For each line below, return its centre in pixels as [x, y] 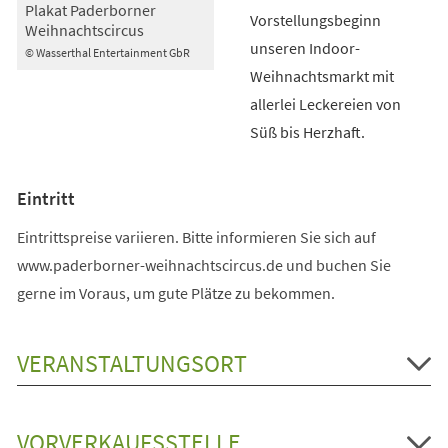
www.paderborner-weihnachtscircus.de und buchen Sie [203, 264]
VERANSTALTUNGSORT [131, 363]
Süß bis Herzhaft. [307, 131]
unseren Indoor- [304, 47]
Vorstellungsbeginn [315, 19]
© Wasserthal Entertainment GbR [107, 53]
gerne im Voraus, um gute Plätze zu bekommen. [175, 292]
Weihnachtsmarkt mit [321, 75]
